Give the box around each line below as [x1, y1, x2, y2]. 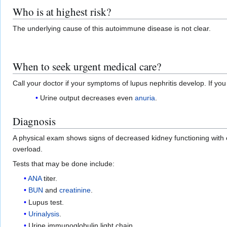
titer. [42, 174, 58, 182]
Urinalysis [28, 209, 60, 218]
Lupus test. [28, 198, 64, 206]
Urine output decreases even [40, 93, 135, 102]
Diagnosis [13, 113, 56, 128]
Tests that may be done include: [13, 159, 115, 168]
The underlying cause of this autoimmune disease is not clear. [13, 24, 211, 32]
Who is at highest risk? [13, 4, 111, 19]
